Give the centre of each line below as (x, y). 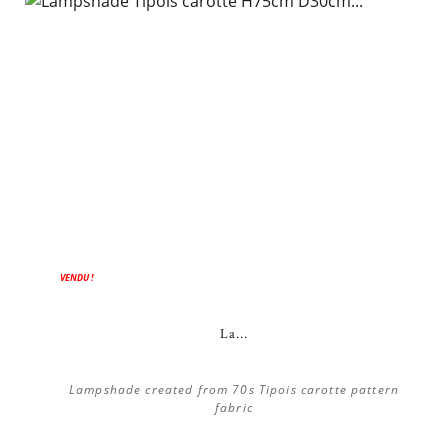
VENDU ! (77, 277)
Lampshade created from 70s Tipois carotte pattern (234, 389)
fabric (234, 407)
